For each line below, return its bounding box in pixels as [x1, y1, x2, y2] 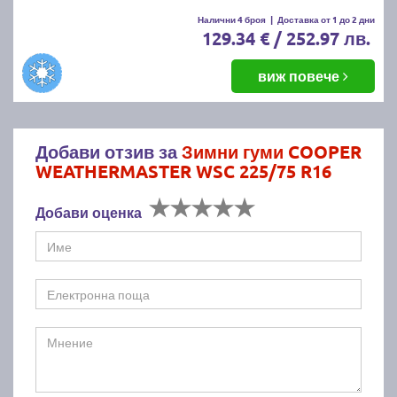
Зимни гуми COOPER [182, 139, 362, 163]
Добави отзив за [35, 139, 182, 163]
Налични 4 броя [198, 12, 266, 26]
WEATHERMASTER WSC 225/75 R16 [35, 159, 331, 183]
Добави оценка [35, 202, 142, 222]
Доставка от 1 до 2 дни [277, 12, 375, 26]
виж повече [258, 66, 343, 85]
